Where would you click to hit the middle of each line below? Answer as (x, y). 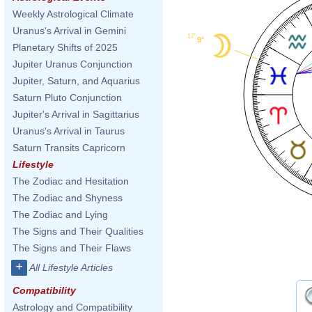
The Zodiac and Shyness (68, 198)
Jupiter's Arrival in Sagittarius (76, 114)
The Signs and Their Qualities (78, 231)
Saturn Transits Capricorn (69, 148)
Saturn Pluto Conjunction (67, 97)
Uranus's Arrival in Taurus (69, 131)
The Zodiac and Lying (60, 214)
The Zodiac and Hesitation (71, 181)
